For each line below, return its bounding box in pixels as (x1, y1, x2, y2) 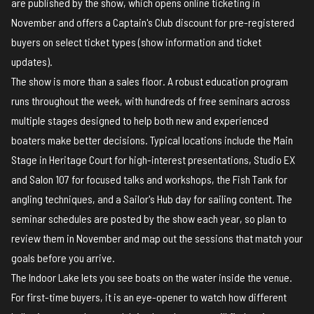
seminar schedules (11, 212, 92, 226)
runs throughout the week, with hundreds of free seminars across (11, 94, 290, 108)
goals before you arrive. (11, 251, 115, 265)
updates (11, 55, 47, 69)
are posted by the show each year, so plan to (92, 212, 287, 226)
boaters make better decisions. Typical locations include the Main (11, 133, 293, 147)
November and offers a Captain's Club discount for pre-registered (11, 15, 294, 29)
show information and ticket (141, 35, 261, 49)
